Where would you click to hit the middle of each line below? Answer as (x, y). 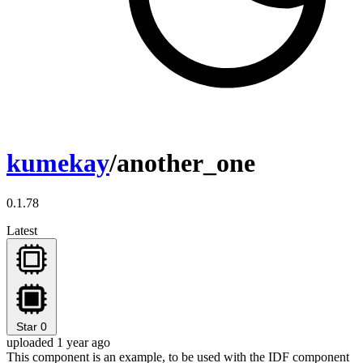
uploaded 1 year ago (58, 342)
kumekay (58, 163)
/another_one (182, 163)
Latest (22, 230)
